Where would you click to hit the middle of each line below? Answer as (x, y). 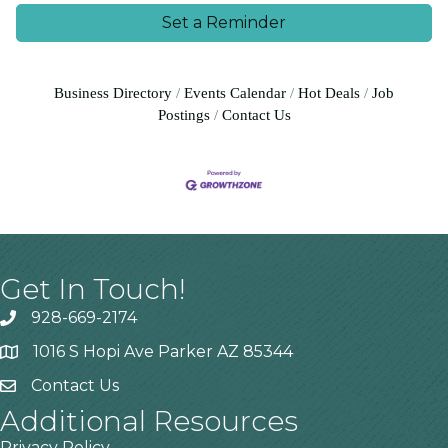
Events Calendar (235, 93)
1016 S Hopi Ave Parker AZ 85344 (163, 352)
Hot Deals (329, 93)
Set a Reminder (224, 23)
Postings (183, 115)
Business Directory (113, 93)
